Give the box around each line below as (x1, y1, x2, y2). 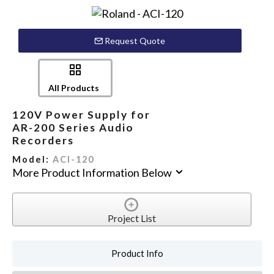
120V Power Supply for (12, 108, 150, 122)
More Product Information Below (12, 165, 174, 179)
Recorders (12, 134, 74, 147)
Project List (107, 212, 156, 224)
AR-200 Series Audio (12, 121, 134, 135)
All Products (48, 82, 99, 93)
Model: (12, 154, 53, 165)
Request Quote (103, 35, 166, 46)
